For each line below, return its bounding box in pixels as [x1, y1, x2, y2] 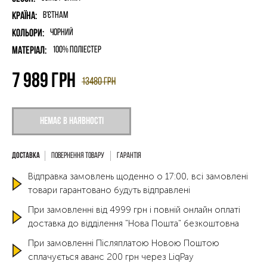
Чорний [50, 28, 73, 38]
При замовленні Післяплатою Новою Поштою [28, 238, 219, 249]
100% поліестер [52, 45, 101, 55]
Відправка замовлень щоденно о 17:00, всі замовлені [28, 171, 248, 182]
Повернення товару [51, 151, 104, 160]
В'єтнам [43, 11, 68, 20]
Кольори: [12, 28, 44, 39]
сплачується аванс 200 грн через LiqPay [28, 252, 194, 262]
